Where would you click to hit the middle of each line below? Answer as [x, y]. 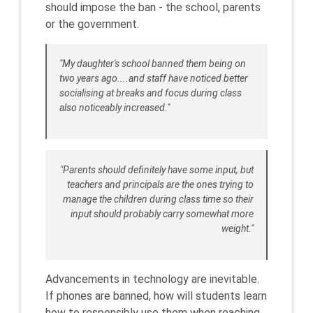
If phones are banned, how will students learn [156, 296]
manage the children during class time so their [158, 199]
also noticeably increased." [115, 108]
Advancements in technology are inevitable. [152, 279]
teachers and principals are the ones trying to [160, 184]
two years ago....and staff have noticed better [154, 78]
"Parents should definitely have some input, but [157, 170]
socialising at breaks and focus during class [151, 93]
